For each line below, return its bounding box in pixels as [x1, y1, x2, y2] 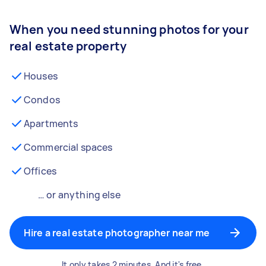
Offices [24, 164, 57, 178]
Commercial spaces [24, 141, 113, 154]
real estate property [9, 38, 126, 54]
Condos [24, 93, 60, 106]
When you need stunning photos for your [9, 21, 249, 37]
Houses [24, 69, 58, 83]
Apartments [24, 117, 78, 130]
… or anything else [38, 188, 121, 201]
